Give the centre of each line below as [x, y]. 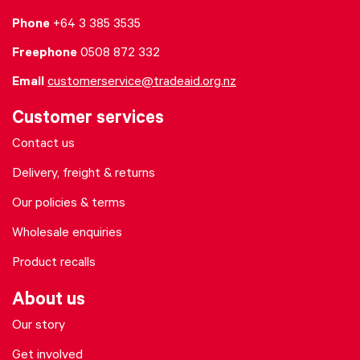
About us [49, 301]
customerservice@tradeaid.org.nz [142, 82]
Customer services [88, 120]
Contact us [43, 144]
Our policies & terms [69, 204]
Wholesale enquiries [67, 233]
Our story [39, 326]
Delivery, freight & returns [84, 174]
